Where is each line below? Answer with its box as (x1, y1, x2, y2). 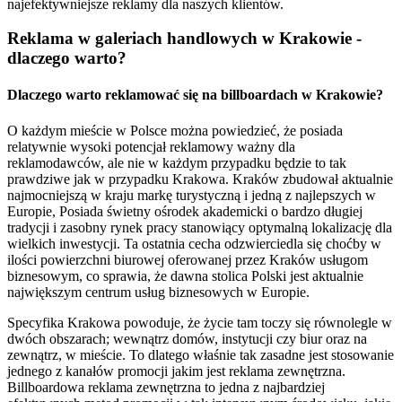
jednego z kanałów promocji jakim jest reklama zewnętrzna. (7, 363, 345, 379)
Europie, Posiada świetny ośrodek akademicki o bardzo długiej (7, 203, 363, 219)
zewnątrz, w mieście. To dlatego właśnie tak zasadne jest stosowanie (7, 346, 394, 363)
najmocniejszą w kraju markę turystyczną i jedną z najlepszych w (7, 187, 376, 203)
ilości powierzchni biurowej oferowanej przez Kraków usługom (7, 251, 368, 267)
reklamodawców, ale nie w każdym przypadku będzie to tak (7, 154, 346, 170)
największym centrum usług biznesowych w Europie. (7, 284, 313, 300)
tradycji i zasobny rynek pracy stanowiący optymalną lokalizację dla (7, 219, 392, 235)
